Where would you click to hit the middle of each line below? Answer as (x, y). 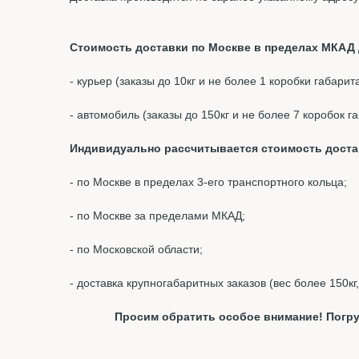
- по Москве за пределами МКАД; (157, 216)
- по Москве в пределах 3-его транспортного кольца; (208, 182)
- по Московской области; (136, 250)
